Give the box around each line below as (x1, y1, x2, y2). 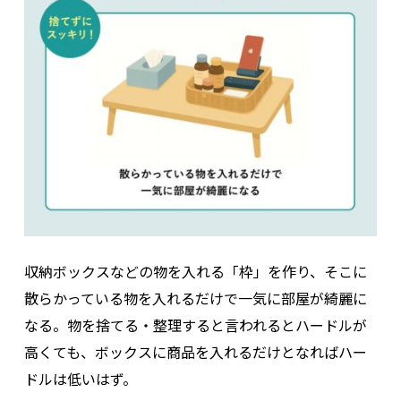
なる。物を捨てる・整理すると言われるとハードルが (23, 313, 367, 336)
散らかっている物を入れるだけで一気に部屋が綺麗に (23, 286, 367, 309)
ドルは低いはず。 (23, 367, 137, 389)
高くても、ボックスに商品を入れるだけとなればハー (23, 340, 367, 363)
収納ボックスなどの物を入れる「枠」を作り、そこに (23, 260, 367, 282)
